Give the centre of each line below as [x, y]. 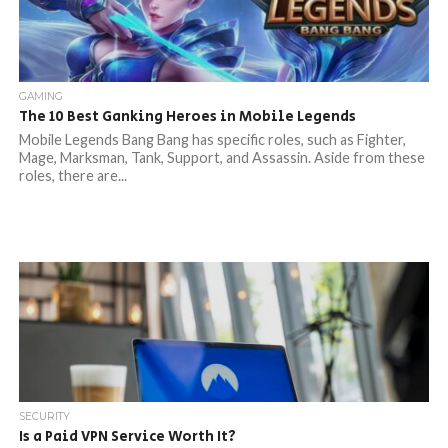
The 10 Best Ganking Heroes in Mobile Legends [187, 116]
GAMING [40, 96]
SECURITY [44, 416]
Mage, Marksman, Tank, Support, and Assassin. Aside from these [221, 157]
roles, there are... [72, 175]
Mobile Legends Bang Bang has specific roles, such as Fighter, [212, 139]
